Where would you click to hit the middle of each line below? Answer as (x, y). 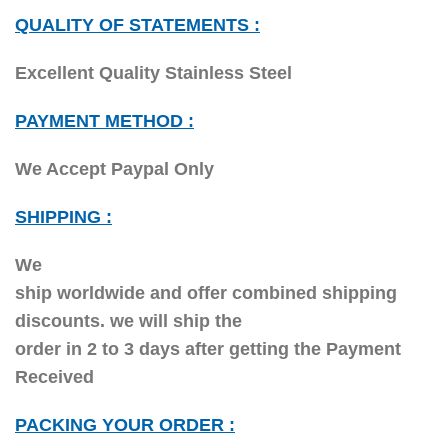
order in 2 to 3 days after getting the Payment (208, 348)
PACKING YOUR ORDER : (125, 424)
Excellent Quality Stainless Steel (153, 72)
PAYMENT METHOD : (104, 120)
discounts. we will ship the (128, 320)
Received (54, 376)
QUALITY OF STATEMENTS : (137, 24)
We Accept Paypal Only (114, 168)
